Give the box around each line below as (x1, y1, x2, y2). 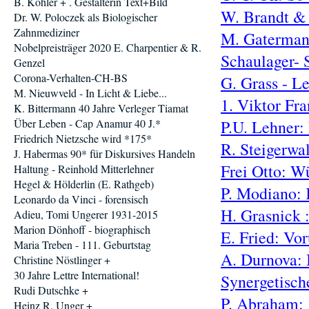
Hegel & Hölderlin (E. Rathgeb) (14, 177, 154, 191)
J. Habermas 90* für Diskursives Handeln (14, 146, 195, 161)
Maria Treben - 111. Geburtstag (14, 237, 151, 252)
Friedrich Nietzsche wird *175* (14, 131, 152, 146)
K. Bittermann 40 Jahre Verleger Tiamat (14, 101, 188, 115)
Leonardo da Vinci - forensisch (14, 192, 148, 206)
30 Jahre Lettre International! (14, 268, 139, 282)
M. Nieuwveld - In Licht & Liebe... (14, 86, 167, 100)
